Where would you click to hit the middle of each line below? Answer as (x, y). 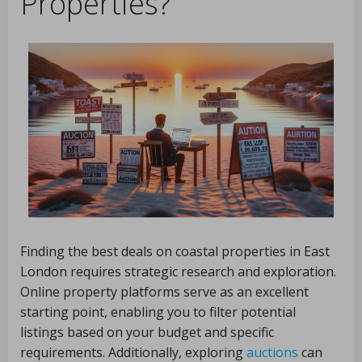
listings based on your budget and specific (147, 332)
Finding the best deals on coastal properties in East (175, 251)
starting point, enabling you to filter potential (158, 312)
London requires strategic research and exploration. (178, 271)
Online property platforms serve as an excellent (164, 292)
